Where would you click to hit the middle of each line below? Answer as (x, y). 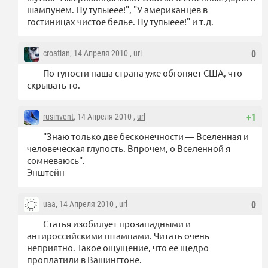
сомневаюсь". (56, 160)
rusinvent (58, 117)
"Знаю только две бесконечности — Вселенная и (146, 136)
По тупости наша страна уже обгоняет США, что (143, 73)
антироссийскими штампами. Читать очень (118, 236)
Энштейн (46, 172)
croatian (57, 54)
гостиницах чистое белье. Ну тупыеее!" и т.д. (120, 22)
